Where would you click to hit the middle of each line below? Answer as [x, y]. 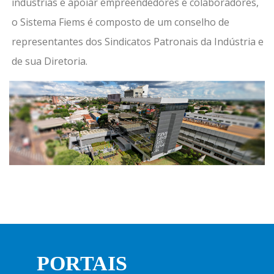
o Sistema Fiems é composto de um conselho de [121, 22]
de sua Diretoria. [50, 61]
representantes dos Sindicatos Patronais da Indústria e [138, 41]
